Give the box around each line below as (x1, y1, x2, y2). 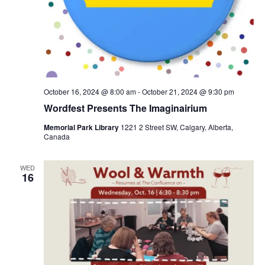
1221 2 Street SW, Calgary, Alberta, (120, 122, 233, 132)
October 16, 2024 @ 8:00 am (43, 86, 136, 96)
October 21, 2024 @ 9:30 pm (141, 86, 234, 96)
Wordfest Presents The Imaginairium (43, 101, 207, 115)
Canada (43, 131, 70, 141)
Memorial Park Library (43, 122, 121, 132)
